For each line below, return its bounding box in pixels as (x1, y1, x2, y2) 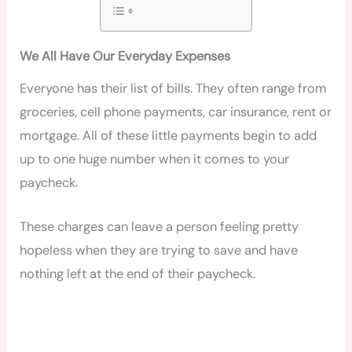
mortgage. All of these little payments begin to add (20, 127, 317, 145)
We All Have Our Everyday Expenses (20, 47, 231, 64)
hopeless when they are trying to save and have (20, 242, 299, 259)
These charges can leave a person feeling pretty (20, 218, 299, 236)
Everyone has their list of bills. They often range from (20, 80, 328, 97)
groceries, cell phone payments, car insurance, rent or (20, 104, 332, 121)
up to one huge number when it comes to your (20, 151, 290, 168)
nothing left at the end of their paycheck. (20, 266, 256, 283)
